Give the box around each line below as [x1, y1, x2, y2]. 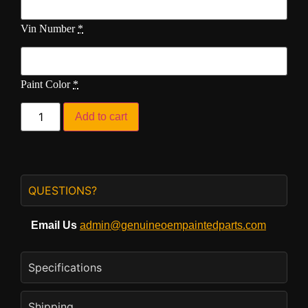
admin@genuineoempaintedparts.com [80, 219, 266, 231]
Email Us [31, 219, 80, 231]
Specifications [28, 260, 102, 274]
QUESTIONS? [28, 183, 97, 197]
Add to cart [75, 110, 128, 122]
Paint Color [21, 78, 70, 91]
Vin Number [21, 23, 75, 35]
